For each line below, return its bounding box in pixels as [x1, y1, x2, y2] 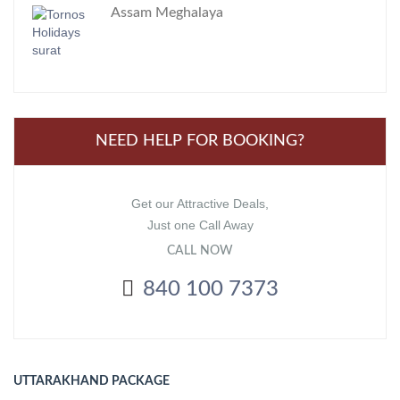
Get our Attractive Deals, [131, 196, 269, 211]
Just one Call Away [146, 218, 254, 232]
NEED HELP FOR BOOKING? [96, 133, 304, 149]
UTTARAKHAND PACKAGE [13, 375, 170, 387]
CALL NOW [167, 245, 233, 257]
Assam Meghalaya [111, 5, 223, 20]
